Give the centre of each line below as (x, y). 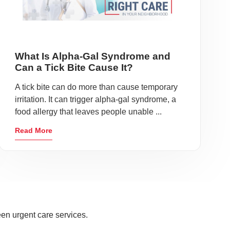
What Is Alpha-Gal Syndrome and (92, 56)
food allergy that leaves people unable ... (88, 112)
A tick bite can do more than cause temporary (96, 87)
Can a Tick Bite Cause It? (74, 68)
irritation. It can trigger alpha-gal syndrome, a (95, 99)
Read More (33, 130)
